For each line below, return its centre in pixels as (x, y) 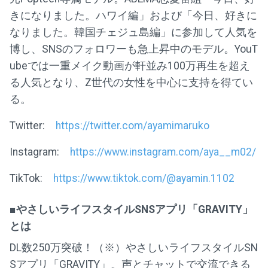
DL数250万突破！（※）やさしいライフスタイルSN (134, 247)
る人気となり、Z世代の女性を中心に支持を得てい (131, 82)
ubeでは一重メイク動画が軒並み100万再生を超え (130, 66)
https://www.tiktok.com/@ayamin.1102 (144, 178)
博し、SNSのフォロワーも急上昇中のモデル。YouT (134, 49)
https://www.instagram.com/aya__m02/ (163, 152)
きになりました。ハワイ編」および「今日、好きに (133, 15)
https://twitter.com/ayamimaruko (133, 125)
